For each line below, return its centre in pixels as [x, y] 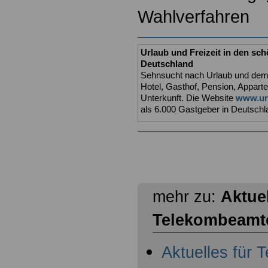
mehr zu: [187, 197]
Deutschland [167, 64]
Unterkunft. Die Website [188, 98]
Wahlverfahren [194, 17]
